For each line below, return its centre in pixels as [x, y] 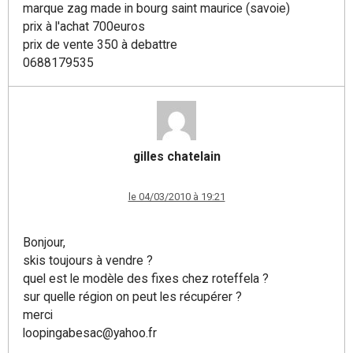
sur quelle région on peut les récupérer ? [132, 297]
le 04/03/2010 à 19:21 [176, 197]
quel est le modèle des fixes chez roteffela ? [146, 279]
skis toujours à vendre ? [88, 260]
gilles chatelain [176, 156]
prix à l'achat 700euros [84, 26]
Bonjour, [44, 242]
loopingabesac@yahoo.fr [90, 333]
